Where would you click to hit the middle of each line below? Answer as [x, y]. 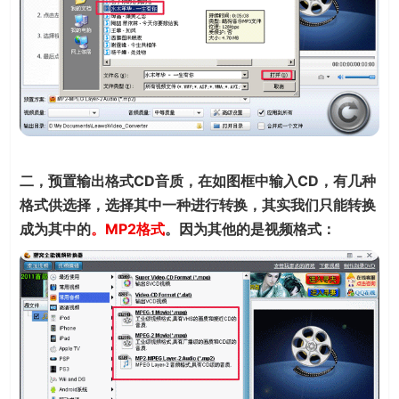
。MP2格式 [128, 229]
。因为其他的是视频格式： [250, 229]
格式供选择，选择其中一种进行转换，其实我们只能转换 [198, 205]
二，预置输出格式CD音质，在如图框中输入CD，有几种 [198, 181]
